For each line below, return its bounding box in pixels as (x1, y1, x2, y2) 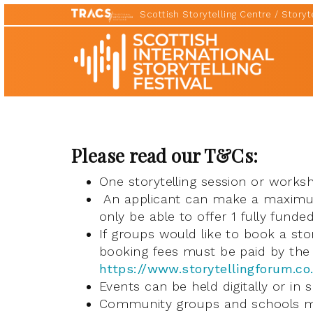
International (71, 45, 149, 59)
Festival (71, 73, 117, 87)
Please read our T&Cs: (71, 143, 259, 168)
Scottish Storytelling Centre (140, 9, 272, 20)
